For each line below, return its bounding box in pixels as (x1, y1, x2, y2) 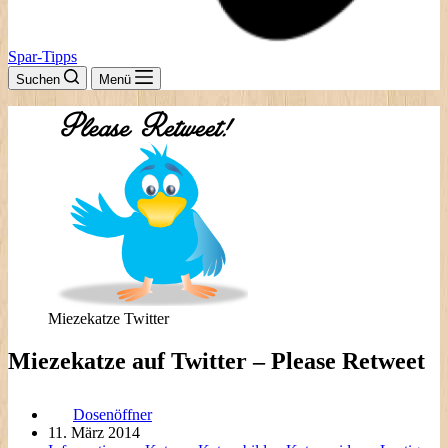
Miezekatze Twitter (48, 310, 169, 327)
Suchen (16, 72, 60, 87)
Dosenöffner (73, 405, 152, 423)
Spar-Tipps (8, 48, 77, 65)
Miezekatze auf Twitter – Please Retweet (8, 347, 425, 374)
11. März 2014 (48, 423, 140, 441)
